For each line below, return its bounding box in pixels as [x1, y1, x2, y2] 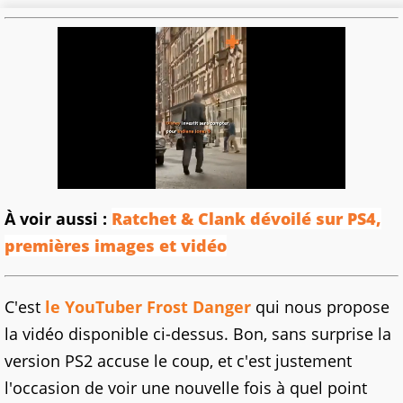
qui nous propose [251, 296, 390, 318]
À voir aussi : [4, 208, 112, 230]
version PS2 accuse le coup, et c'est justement [4, 350, 352, 372]
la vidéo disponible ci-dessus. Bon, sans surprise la [4, 323, 391, 345]
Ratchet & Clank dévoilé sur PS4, [112, 208, 381, 230]
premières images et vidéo [4, 235, 227, 257]
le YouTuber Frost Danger [45, 296, 251, 318]
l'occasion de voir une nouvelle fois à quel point [4, 377, 367, 399]
